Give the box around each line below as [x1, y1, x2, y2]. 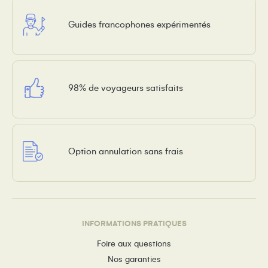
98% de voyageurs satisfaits [68, 83, 183, 93]
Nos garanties [107, 255, 161, 264]
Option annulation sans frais [68, 146, 183, 156]
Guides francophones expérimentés [68, 19, 211, 29]
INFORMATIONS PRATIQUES [81, 220, 187, 229]
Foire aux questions [97, 239, 171, 249]
